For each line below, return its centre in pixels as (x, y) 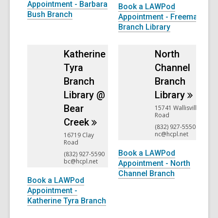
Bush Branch (50, 14)
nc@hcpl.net (172, 134)
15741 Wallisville (177, 108)
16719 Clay (79, 135)
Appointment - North (154, 163)
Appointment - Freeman (160, 17)
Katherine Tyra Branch (67, 200)
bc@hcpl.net (81, 161)
